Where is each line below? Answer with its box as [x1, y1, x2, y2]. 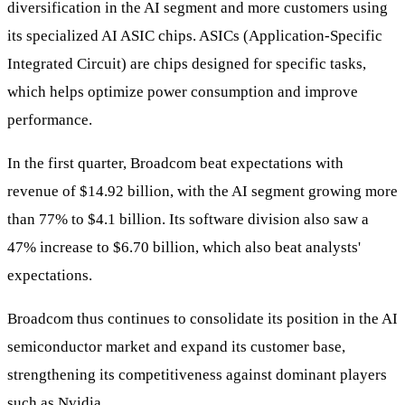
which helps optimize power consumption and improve [7, 83, 358, 101]
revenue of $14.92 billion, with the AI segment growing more [7, 183, 398, 201]
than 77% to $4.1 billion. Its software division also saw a [7, 211, 369, 229]
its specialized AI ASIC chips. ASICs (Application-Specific [7, 27, 382, 45]
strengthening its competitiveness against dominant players [7, 366, 387, 384]
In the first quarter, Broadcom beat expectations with [7, 155, 344, 173]
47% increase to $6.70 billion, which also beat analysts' [7, 239, 361, 257]
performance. [7, 111, 92, 129]
